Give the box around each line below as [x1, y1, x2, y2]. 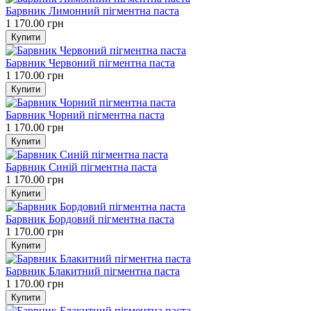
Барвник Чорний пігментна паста [6, 108, 165, 121]
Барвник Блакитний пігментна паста [6, 264, 180, 277]
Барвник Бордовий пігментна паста [6, 212, 174, 225]
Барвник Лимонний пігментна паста [6, 4, 179, 17]
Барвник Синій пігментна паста [6, 160, 157, 173]
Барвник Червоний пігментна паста [6, 56, 175, 69]
